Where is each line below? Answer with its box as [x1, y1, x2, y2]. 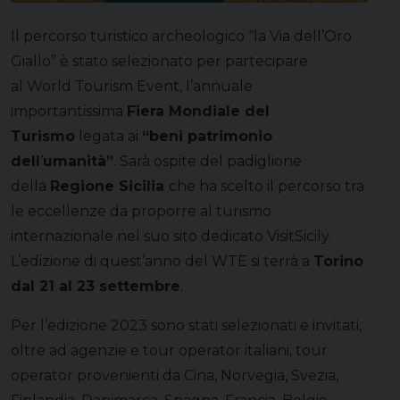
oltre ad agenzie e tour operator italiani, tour [11, 341, 328, 359]
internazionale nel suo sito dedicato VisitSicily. [11, 227, 331, 245]
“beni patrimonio [142, 127, 272, 145]
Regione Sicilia [50, 177, 169, 195]
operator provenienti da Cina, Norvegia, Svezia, [11, 366, 338, 384]
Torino [313, 252, 363, 270]
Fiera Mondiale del [127, 102, 270, 120]
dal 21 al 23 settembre [11, 277, 180, 295]
